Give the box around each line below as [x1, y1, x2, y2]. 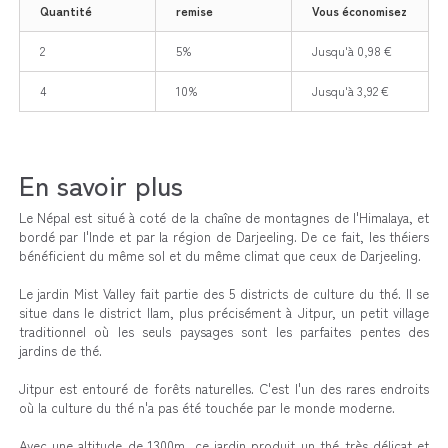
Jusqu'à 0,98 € [311, 41, 392, 59]
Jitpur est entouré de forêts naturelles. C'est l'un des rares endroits [18, 378, 430, 398]
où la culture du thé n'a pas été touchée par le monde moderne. [18, 397, 395, 417]
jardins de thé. [18, 340, 102, 360]
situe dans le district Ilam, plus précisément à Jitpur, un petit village [18, 302, 430, 322]
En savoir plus [18, 164, 183, 204]
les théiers [368, 226, 430, 246]
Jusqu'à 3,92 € [311, 81, 389, 99]
